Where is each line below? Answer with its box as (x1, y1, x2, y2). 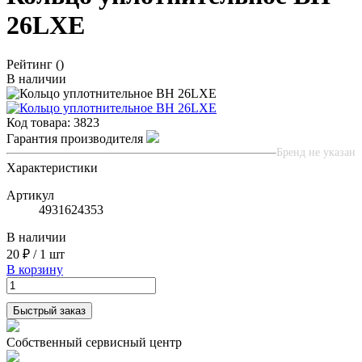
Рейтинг (6, 57, 53, 72)
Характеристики (6, 161, 98, 175)
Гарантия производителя (6, 132, 146, 146)
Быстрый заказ (13, 305, 86, 318)
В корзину (6, 263, 63, 277)
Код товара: (6, 116, 74, 130)
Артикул (6, 188, 54, 203)
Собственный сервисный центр (6, 335, 182, 350)
